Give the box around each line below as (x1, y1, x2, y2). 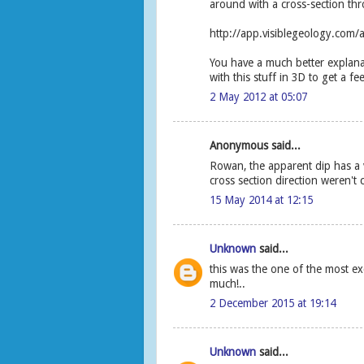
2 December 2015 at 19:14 (210, 297, 336, 310)
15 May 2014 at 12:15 (210, 193, 313, 207)
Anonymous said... (210, 138, 301, 152)
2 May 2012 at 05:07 (210, 90, 307, 104)
